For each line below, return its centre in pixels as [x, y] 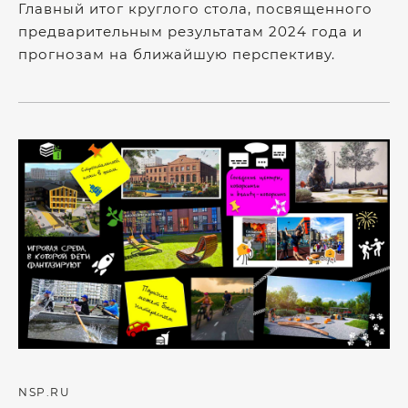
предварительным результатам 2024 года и [190, 31]
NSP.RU [44, 392]
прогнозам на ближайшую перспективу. [177, 54]
